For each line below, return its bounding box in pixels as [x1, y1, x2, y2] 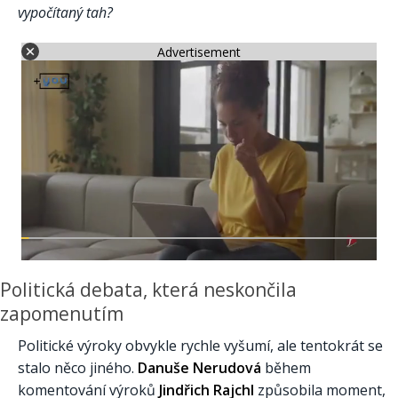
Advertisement [157, 43, 241, 60]
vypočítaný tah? [18, 3, 113, 23]
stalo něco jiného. [18, 358, 138, 378]
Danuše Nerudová [138, 358, 261, 378]
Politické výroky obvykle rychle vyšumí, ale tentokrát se [18, 336, 383, 356]
